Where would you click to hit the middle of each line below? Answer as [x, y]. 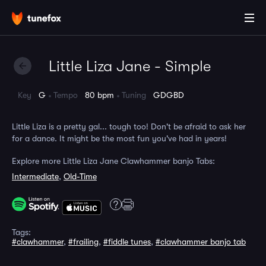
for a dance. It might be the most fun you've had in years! [119, 138]
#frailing [83, 242]
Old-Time [80, 176]
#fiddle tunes [127, 242]
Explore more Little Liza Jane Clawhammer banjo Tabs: [113, 161]
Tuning [137, 95]
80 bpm [99, 95]
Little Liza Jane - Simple [130, 66]
